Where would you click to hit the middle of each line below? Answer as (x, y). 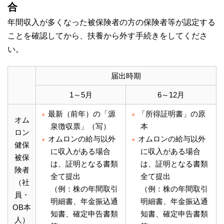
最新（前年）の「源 (82, 114)
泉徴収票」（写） (80, 126)
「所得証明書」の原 (172, 114)
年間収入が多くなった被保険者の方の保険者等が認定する (111, 22)
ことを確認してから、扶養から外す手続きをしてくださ (107, 36)
